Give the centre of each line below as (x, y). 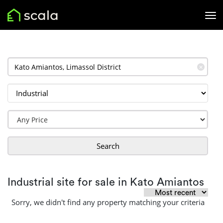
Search (108, 146)
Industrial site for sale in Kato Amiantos (106, 182)
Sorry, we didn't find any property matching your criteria (108, 202)
